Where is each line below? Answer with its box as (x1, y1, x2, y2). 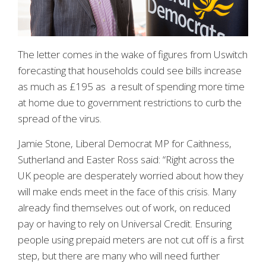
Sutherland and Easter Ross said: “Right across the (18, 153, 235, 167)
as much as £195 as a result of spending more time (18, 80, 245, 94)
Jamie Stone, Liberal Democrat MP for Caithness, (18, 137, 232, 151)
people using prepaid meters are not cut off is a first (18, 233, 244, 247)
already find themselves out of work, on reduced (18, 201, 230, 215)
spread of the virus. (18, 112, 104, 126)
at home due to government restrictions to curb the (18, 96, 242, 110)
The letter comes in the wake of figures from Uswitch (18, 47, 248, 62)
